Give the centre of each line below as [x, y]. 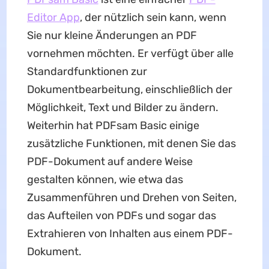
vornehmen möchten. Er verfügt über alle [130, 54]
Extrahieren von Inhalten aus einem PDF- [130, 234]
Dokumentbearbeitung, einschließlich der [129, 90]
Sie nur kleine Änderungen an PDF [112, 36]
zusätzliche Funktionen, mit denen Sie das [131, 144]
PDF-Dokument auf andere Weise [110, 162]
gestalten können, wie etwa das [105, 180]
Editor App [53, 18]
